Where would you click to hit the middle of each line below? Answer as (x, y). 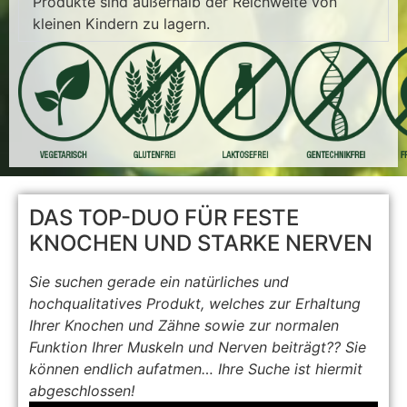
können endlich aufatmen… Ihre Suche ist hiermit (196, 369)
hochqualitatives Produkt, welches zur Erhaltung (195, 304)
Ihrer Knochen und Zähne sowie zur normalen (184, 326)
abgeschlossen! (82, 391)
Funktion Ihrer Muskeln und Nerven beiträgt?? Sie (198, 347)
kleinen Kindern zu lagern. (121, 23)
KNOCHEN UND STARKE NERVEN (201, 243)
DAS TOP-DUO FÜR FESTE (164, 218)
